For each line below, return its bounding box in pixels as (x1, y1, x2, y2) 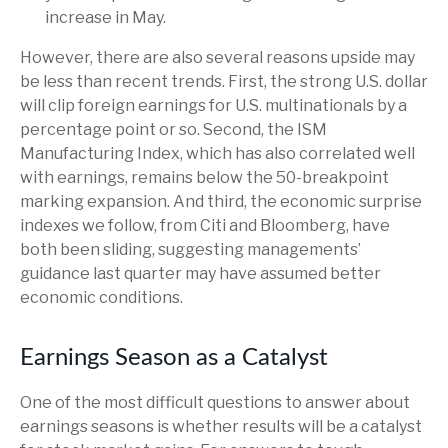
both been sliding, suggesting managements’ (20, 239, 361, 259)
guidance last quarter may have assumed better (20, 263, 381, 283)
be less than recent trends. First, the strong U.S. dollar (20, 71, 428, 91)
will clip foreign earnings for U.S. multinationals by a (20, 95, 407, 115)
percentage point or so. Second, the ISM (20, 119, 327, 139)
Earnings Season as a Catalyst (20, 345, 328, 370)
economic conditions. (20, 287, 183, 307)
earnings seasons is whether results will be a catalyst (20, 416, 422, 436)
